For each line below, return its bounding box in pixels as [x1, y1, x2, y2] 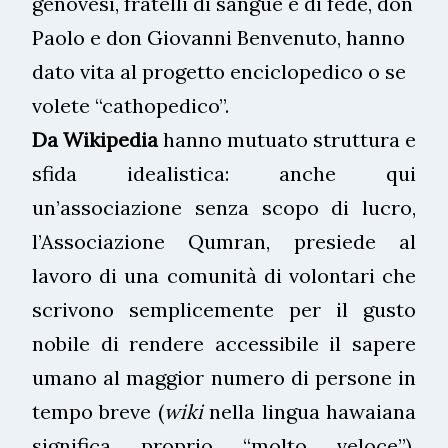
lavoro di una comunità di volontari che [32, 262, 416, 288]
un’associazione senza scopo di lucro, [32, 194, 416, 220]
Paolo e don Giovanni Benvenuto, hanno [32, 24, 405, 50]
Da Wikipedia [32, 126, 158, 152]
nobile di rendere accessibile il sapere [32, 330, 416, 356]
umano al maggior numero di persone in [32, 364, 416, 390]
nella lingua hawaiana [202, 398, 417, 424]
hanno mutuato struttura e [158, 126, 416, 152]
